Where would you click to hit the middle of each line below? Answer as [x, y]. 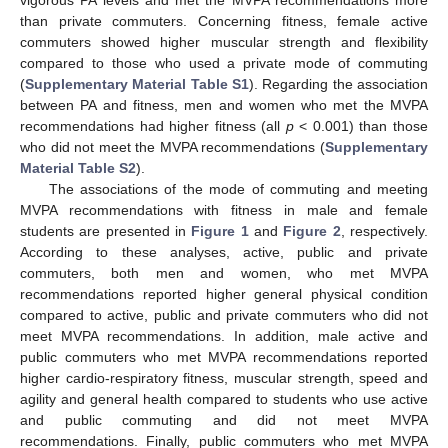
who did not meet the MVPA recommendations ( [172, 146]
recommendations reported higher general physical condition [224, 293]
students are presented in [106, 230]
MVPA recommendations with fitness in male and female [224, 209]
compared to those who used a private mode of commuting [224, 62]
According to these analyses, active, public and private [224, 251]
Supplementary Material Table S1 [137, 83]
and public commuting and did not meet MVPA [224, 419]
